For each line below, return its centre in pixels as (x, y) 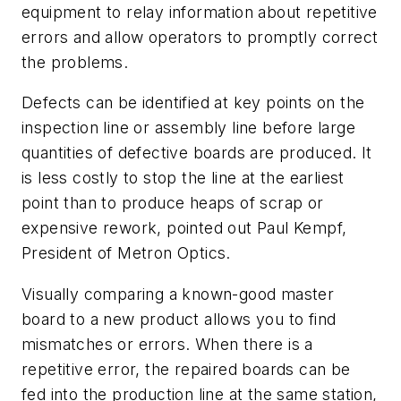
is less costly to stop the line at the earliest (183, 178)
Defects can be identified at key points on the (193, 103)
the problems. (75, 62)
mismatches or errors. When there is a (167, 344)
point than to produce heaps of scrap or (173, 203)
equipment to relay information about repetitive (200, 12)
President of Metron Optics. (126, 253)
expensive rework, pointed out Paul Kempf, (184, 228)
